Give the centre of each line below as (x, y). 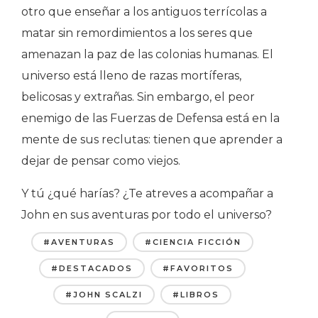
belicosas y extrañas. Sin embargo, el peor (138, 97)
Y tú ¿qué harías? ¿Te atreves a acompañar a (147, 193)
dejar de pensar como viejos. (101, 160)
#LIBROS (196, 294)
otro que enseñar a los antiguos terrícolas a (144, 11)
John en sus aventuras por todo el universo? (147, 214)
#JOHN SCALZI (104, 294)
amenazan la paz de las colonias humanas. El (147, 54)
